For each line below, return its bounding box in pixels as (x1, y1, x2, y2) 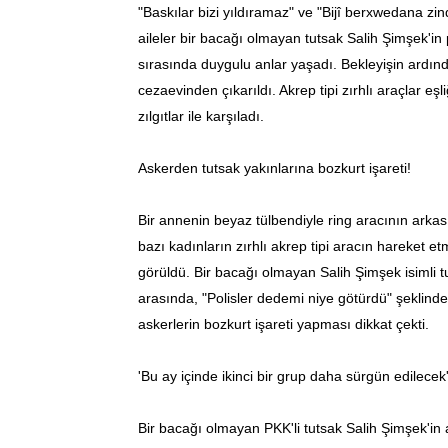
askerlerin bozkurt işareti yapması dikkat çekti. (138, 315, 433, 332)
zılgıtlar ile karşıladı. (138, 107, 268, 124)
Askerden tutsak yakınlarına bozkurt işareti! (138, 159, 411, 176)
